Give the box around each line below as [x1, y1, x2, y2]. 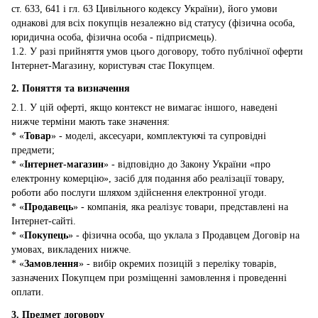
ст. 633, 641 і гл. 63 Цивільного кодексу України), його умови [11, 4, 278, 15]
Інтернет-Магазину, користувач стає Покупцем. [11, 60, 215, 72]
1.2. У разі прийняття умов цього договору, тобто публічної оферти [11, 46, 303, 57]
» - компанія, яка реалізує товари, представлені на [73, 201, 288, 212]
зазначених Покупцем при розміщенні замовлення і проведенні [11, 272, 287, 283]
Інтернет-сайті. [11, 215, 76, 226]
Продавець [24, 201, 73, 212]
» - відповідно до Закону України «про [104, 158, 270, 170]
